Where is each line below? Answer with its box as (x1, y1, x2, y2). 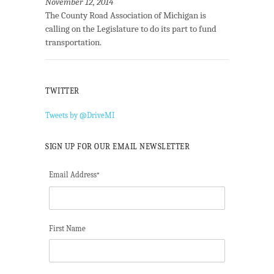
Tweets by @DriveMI (45, 111, 114, 120)
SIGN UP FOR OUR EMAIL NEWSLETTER (45, 142, 190, 152)
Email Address (49, 170, 97, 180)
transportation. (45, 37, 102, 48)
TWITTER (45, 86, 80, 96)
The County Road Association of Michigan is (45, 10, 206, 21)
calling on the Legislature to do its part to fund (45, 23, 217, 35)
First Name (49, 223, 86, 233)
